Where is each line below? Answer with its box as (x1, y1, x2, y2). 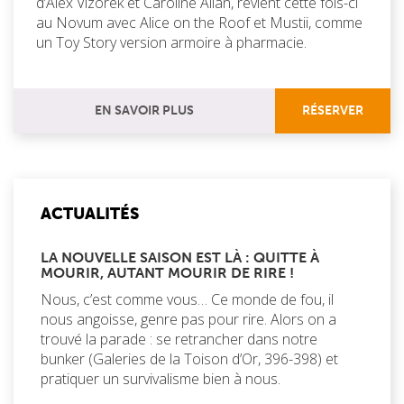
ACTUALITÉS (41, 203, 139, 224)
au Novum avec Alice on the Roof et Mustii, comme (36, 12, 363, 32)
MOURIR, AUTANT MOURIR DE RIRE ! (41, 263, 294, 281)
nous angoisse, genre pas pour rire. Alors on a (41, 308, 336, 329)
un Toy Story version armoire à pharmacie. (36, 32, 307, 52)
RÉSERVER (302, 102, 364, 118)
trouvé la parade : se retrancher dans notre (41, 328, 317, 349)
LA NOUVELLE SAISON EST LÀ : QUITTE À (41, 248, 319, 266)
